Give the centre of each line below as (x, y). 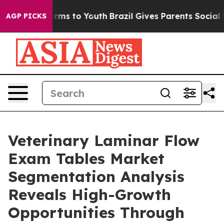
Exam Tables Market (86, 158)
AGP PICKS (26, 16)
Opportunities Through (96, 212)
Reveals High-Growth (89, 194)
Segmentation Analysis (96, 176)
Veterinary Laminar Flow (104, 140)
